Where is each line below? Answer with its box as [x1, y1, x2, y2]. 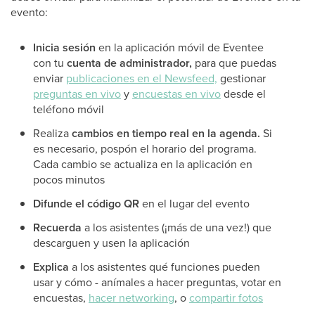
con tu [33, 55, 67, 70]
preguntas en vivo [33, 86, 121, 101]
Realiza [33, 125, 72, 141]
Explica [33, 259, 69, 275]
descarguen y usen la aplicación [33, 235, 190, 250]
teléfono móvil [33, 101, 104, 117]
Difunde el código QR [33, 195, 139, 212]
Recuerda [33, 219, 82, 236]
